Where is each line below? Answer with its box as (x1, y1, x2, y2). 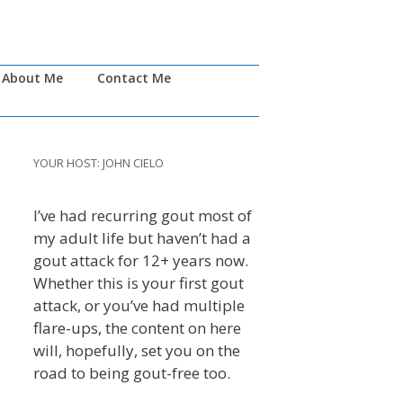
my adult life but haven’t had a (33, 227, 251, 248)
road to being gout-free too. (33, 362, 230, 383)
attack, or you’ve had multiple (33, 294, 245, 316)
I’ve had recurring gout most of (33, 204, 252, 226)
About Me (2, 68, 63, 86)
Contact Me (97, 68, 171, 86)
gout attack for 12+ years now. (33, 249, 248, 271)
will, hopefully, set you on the (33, 339, 240, 361)
